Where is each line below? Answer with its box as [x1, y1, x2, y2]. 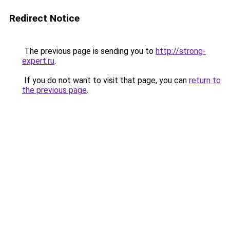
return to [189, 75, 221, 85]
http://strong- [156, 46, 206, 56]
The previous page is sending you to [22, 46, 156, 56]
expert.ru [22, 56, 54, 66]
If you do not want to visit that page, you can [22, 75, 189, 85]
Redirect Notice [9, 12, 80, 24]
